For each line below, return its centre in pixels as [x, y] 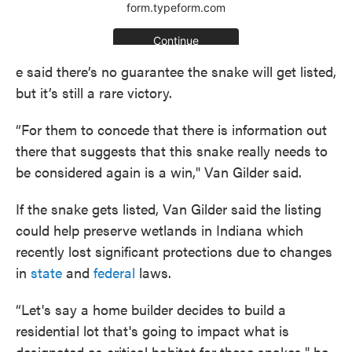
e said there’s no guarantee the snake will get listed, [176, 71]
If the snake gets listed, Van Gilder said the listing [169, 209]
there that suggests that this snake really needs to [172, 150]
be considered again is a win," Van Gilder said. [159, 172]
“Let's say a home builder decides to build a [151, 309]
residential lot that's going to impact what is [152, 330]
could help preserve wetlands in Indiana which [159, 230]
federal [114, 272]
